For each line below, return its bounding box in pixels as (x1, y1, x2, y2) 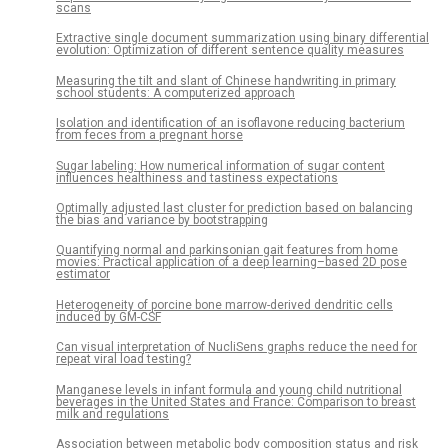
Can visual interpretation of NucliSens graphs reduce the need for (56, 340, 417, 355)
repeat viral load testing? (56, 352, 191, 367)
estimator (56, 267, 110, 282)
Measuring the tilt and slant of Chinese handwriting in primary (56, 73, 396, 88)
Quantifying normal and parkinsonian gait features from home (56, 243, 398, 258)
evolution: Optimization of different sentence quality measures (56, 43, 404, 58)
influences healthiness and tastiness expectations (56, 170, 338, 185)
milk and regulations (56, 406, 169, 421)
